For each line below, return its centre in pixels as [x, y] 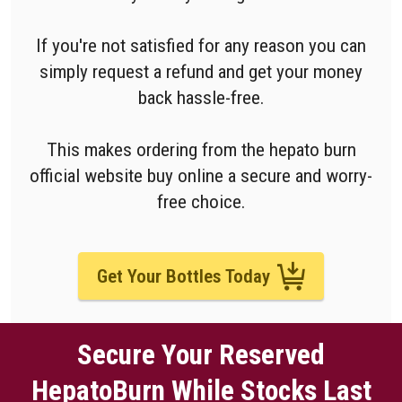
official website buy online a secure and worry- [201, 176]
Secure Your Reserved [201, 354]
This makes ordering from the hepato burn [201, 150]
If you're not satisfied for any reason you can [201, 46]
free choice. [201, 202]
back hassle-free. [201, 98]
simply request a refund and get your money [201, 72]
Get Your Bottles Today [183, 276]
